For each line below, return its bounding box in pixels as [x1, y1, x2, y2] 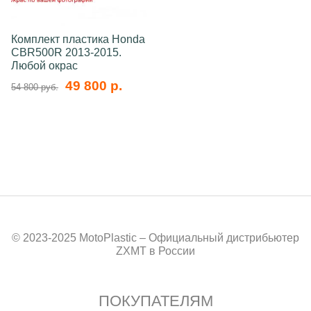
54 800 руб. [11, 82, 58, 92]
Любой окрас [11, 60, 78, 72]
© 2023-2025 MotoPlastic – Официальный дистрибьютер [12, 232, 299, 244]
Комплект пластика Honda [11, 33, 145, 45]
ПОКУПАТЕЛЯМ [98, 292, 213, 310]
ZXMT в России [116, 245, 195, 257]
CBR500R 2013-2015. [11, 47, 121, 58]
